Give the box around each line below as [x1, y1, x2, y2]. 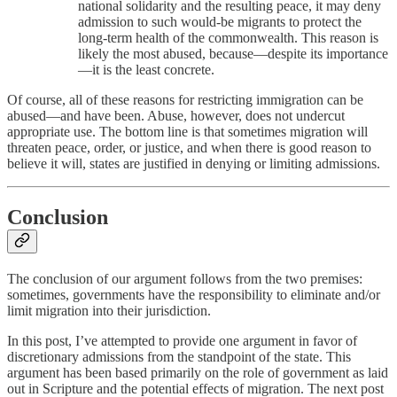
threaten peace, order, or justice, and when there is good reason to [7, 139, 371, 155]
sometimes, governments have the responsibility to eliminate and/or [7, 286, 380, 302]
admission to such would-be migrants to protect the [78, 13, 362, 29]
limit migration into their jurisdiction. [7, 302, 211, 318]
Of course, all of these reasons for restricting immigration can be [7, 91, 363, 107]
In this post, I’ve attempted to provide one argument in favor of [7, 332, 357, 348]
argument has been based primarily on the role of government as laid [7, 364, 388, 380]
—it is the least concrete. [78, 61, 214, 77]
